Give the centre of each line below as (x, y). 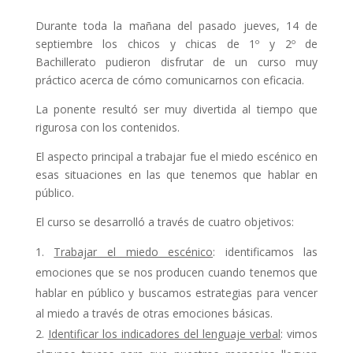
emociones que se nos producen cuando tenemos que (176, 273)
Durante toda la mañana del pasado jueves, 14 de (176, 26)
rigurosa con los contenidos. (107, 128)
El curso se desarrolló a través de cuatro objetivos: (164, 222)
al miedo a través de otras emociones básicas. (154, 314)
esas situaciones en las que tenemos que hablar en (176, 175)
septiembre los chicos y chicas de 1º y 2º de (176, 44)
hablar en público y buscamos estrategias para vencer (176, 293)
